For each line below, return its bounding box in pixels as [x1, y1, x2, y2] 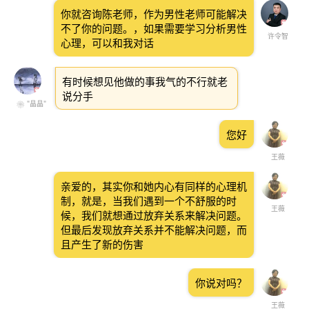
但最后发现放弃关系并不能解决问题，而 [61, 223, 247, 237]
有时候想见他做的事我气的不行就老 [62, 74, 228, 88]
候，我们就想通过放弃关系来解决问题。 [61, 208, 247, 222]
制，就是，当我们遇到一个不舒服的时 [61, 194, 237, 208]
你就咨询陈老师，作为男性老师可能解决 [61, 7, 247, 21]
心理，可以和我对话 [61, 36, 154, 50]
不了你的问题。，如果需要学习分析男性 [61, 21, 247, 35]
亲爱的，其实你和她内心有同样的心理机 [61, 179, 247, 193]
